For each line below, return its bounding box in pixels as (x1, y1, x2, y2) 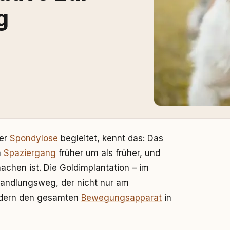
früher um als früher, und (56, 148, 160, 158)
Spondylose (10, 133, 58, 143)
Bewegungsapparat (81, 193, 162, 203)
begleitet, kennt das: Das (58, 133, 163, 143)
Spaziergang (4, 148, 56, 158)
